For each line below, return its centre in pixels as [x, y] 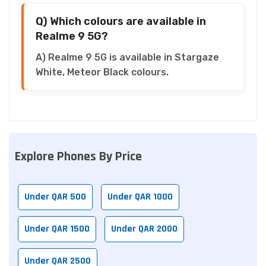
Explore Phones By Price [78, 156]
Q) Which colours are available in [121, 21]
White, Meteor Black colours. [102, 72]
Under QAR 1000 [140, 197]
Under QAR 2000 [144, 229]
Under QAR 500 [55, 197]
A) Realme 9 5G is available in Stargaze [127, 57]
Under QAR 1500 [57, 229]
